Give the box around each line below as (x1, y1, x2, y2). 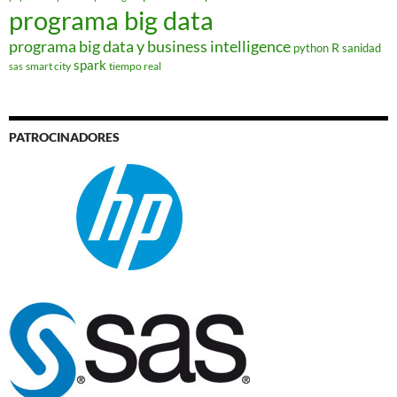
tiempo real (109, 59, 161, 74)
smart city (26, 59, 71, 74)
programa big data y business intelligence (9, 36, 291, 57)
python (293, 41, 329, 56)
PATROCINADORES (9, 129, 120, 145)
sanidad (342, 41, 381, 56)
